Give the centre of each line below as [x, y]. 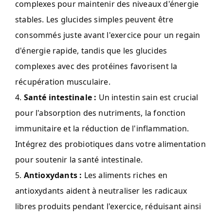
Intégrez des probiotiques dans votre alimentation [110, 144]
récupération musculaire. [63, 82]
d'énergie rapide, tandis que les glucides [91, 50]
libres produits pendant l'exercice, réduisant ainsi [108, 206]
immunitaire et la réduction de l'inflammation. [102, 128]
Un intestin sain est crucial [147, 97]
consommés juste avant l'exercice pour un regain [108, 35]
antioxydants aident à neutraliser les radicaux [101, 191]
